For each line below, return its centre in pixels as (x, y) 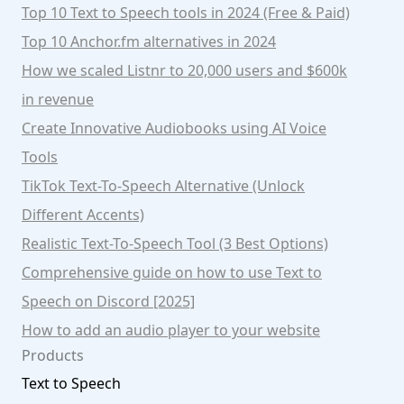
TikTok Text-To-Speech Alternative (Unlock (163, 186)
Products (53, 356)
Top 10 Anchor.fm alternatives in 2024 (149, 42)
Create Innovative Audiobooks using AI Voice (174, 129)
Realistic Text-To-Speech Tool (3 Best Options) (175, 244)
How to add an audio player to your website (171, 331)
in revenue (58, 100)
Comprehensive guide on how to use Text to (172, 273)
